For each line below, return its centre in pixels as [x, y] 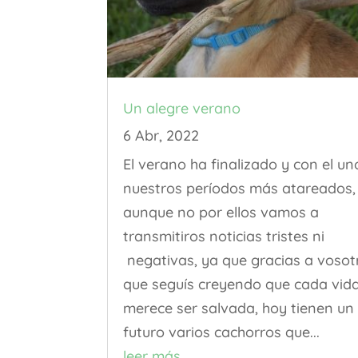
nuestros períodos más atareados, [240, 189]
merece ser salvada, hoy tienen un [239, 308]
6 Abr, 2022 [161, 136]
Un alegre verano [182, 109]
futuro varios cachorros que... [222, 332]
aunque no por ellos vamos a [221, 213]
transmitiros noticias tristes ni [224, 237]
